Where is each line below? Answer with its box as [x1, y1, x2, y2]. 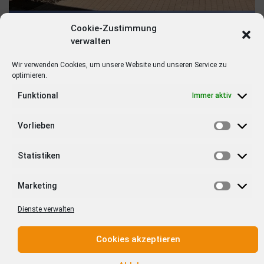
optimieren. [12, 71, 47, 80]
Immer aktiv [192, 91, 232, 100]
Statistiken [18, 150, 60, 160]
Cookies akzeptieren [95, 234, 180, 245]
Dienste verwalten [18, 204, 74, 213]
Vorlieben [18, 120, 55, 130]
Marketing [18, 180, 57, 190]
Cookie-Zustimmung [71, 22, 157, 34]
